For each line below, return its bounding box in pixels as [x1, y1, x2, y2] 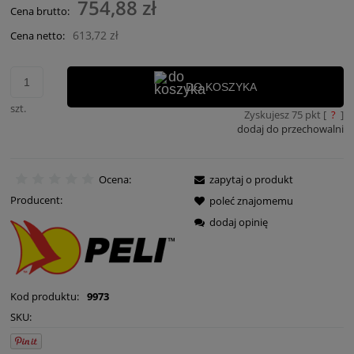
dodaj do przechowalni [237, 122, 344, 137]
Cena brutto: [10, 3, 70, 18]
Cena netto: [10, 28, 65, 43]
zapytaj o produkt [209, 171, 293, 186]
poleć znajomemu [209, 193, 293, 208]
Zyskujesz [243, 107, 292, 122]
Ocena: [98, 171, 131, 186]
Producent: [10, 192, 62, 207]
